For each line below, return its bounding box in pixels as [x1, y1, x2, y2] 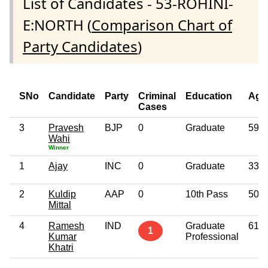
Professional [185, 231, 239, 242]
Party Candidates [23, 36, 138, 56]
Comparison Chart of [92, 14, 232, 35]
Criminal [138, 90, 176, 101]
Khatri [48, 242, 74, 252]
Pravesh [48, 122, 84, 133]
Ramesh [48, 220, 84, 231]
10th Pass [185, 188, 228, 199]
